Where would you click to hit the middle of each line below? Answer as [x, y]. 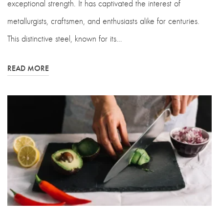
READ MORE [28, 67]
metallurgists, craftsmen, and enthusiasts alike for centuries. [105, 21]
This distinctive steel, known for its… [65, 38]
